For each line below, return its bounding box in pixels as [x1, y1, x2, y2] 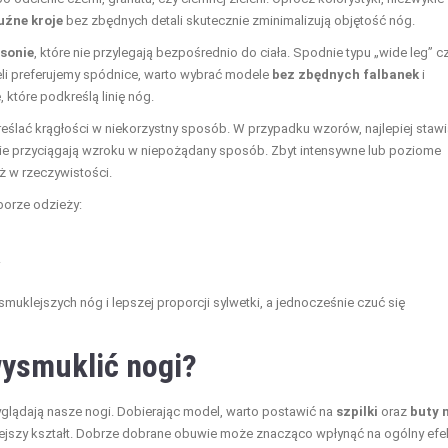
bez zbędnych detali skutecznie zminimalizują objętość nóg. [63, 13, 415, 29]
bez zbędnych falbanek [272, 67, 419, 83]
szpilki [336, 404, 378, 420]
